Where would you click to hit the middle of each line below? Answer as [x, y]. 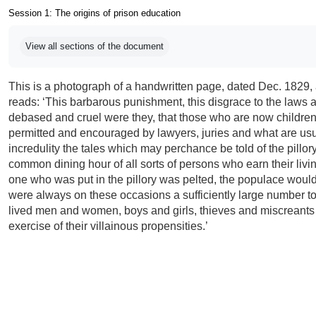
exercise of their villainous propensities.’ [108, 226]
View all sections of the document [95, 46]
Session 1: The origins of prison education [95, 13]
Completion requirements [82, 32]
